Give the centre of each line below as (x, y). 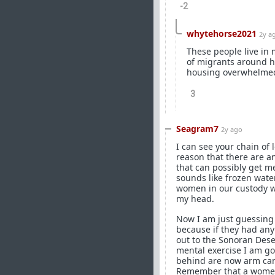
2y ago (232, 129)
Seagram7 (197, 129)
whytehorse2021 (222, 33)
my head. (195, 199)
